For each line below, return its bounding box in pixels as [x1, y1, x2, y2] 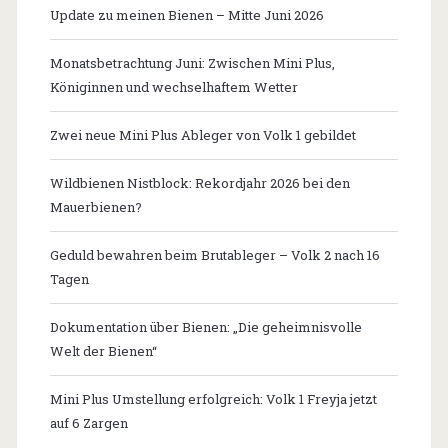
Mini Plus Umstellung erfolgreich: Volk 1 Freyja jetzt [49, 390, 377, 409]
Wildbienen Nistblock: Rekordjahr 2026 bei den [49, 174, 350, 193]
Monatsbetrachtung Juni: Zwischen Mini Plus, [49, 54, 335, 73]
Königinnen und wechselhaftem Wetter [49, 78, 298, 97]
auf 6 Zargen [49, 414, 128, 433]
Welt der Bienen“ [49, 342, 157, 361]
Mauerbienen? [49, 198, 142, 217]
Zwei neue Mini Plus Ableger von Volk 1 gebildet [49, 126, 356, 145]
